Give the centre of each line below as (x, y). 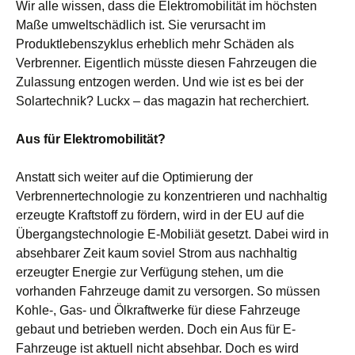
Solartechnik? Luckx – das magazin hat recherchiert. (162, 101)
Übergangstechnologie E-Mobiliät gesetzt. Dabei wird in (172, 235)
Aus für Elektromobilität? (91, 139)
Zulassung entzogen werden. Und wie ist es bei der (160, 82)
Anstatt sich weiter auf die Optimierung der (134, 177)
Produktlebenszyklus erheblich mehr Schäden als (155, 44)
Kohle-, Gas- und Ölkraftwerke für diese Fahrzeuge (158, 311)
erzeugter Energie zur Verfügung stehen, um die (150, 273)
